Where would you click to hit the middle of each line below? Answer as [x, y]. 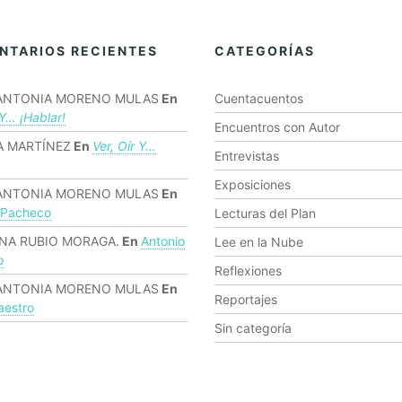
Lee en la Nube [259, 242]
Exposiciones [253, 184]
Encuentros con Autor [277, 127]
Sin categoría [253, 328]
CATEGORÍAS [265, 51]
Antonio [162, 241]
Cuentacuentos [259, 98]
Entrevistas [247, 156]
